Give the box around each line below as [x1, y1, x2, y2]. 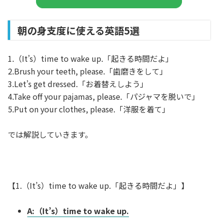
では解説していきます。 [8, 128, 92, 140]
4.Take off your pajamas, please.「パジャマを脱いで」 [8, 91, 200, 102]
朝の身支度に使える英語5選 [18, 23, 140, 37]
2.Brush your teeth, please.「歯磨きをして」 [8, 65, 167, 77]
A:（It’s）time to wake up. [27, 205, 129, 217]
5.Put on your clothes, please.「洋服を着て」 [8, 103, 170, 115]
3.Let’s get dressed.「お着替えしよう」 [8, 78, 148, 90]
